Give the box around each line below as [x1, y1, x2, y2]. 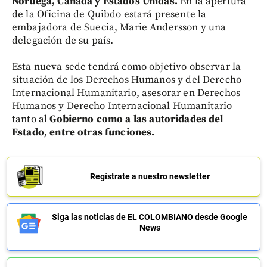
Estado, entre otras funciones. [12, 126, 155, 139]
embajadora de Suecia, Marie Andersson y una [12, 21, 226, 34]
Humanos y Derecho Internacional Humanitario [12, 100, 232, 113]
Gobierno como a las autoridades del [49, 113, 223, 126]
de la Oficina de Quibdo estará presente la [12, 8, 207, 21]
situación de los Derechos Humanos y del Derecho [12, 73, 242, 86]
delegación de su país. [12, 34, 114, 47]
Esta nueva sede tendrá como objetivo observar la [12, 60, 241, 73]
